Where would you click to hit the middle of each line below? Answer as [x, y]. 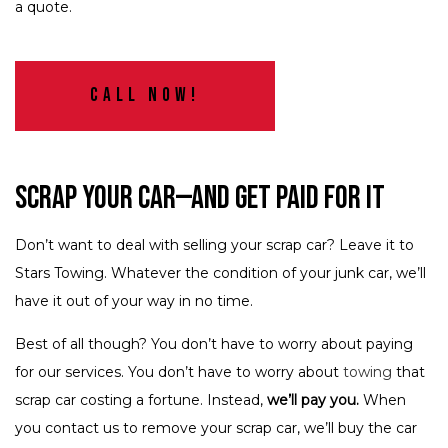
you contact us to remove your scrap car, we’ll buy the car [216, 428]
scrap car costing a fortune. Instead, [141, 400]
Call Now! [145, 96]
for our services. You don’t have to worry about [179, 372]
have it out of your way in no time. [134, 301]
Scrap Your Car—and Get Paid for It [200, 199]
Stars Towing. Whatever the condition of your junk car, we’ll [220, 273]
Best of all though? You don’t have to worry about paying [214, 344]
